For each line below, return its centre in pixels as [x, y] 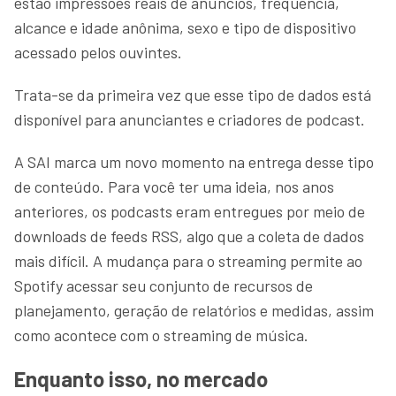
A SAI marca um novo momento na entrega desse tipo [194, 161]
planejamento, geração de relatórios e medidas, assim [194, 310]
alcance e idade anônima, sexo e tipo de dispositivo [185, 27]
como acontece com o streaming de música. [161, 335]
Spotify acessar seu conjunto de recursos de [164, 285]
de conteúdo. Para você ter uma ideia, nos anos [174, 186]
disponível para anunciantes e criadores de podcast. [190, 119]
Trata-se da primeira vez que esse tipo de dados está [193, 94]
